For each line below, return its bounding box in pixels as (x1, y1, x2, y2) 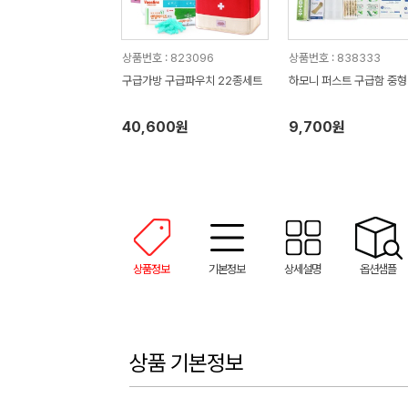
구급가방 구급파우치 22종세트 (121, 74, 262, 87)
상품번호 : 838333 (288, 51, 381, 65)
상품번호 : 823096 (121, 51, 214, 65)
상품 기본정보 (129, 350, 243, 376)
